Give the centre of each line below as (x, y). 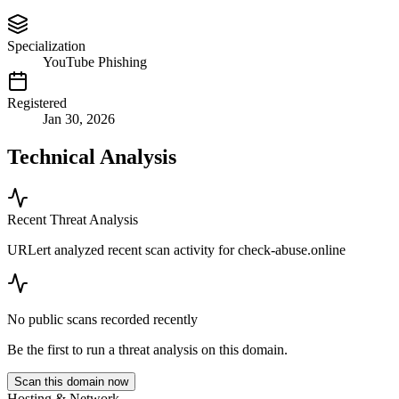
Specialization (46, 46)
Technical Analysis (92, 157)
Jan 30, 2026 (79, 119)
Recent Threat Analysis (73, 219)
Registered (37, 103)
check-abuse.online (292, 249)
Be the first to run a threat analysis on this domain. (147, 349)
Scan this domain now (71, 381)
